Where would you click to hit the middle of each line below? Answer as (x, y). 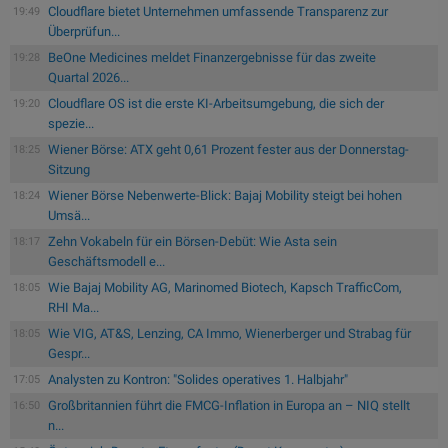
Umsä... (69, 215)
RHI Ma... (73, 307)
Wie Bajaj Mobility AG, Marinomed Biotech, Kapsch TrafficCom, (225, 287)
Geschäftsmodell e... (106, 261)
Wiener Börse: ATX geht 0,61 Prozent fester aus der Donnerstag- (228, 149)
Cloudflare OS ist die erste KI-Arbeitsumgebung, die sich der (216, 103)
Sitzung (69, 169)
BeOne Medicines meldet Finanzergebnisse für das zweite (212, 57)
